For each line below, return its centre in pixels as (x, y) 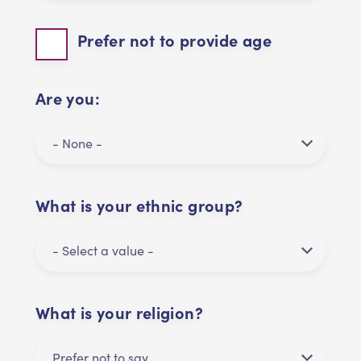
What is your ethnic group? (139, 205)
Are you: (68, 98)
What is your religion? (119, 313)
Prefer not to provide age (174, 40)
